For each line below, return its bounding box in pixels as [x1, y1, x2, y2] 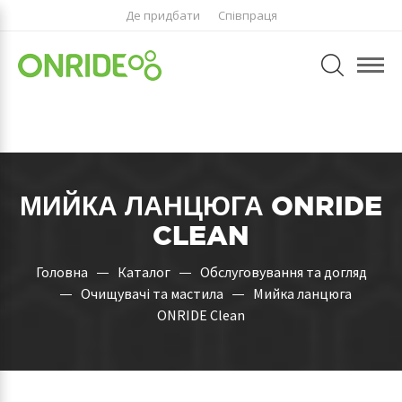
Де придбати [125, 7, 200, 23]
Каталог [117, 262, 170, 281]
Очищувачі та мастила [80, 284, 223, 302]
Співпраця [217, 7, 277, 23]
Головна [35, 262, 88, 281]
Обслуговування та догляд [199, 262, 367, 281]
